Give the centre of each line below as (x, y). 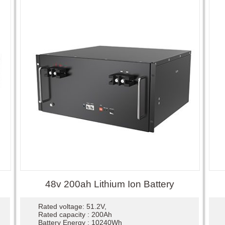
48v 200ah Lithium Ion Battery (109, 184)
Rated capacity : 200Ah (75, 214)
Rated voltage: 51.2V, (72, 206)
